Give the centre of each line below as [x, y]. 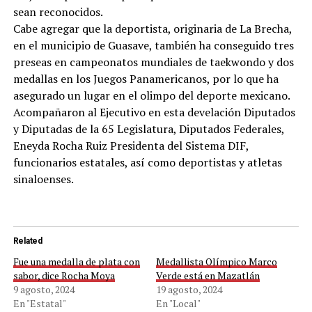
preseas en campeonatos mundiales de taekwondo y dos [153, 62]
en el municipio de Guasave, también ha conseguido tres [153, 46]
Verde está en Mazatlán [208, 276]
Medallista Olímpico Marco [216, 262]
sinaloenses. [43, 179]
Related [28, 241]
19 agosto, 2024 [189, 290]
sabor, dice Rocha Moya [64, 276]
